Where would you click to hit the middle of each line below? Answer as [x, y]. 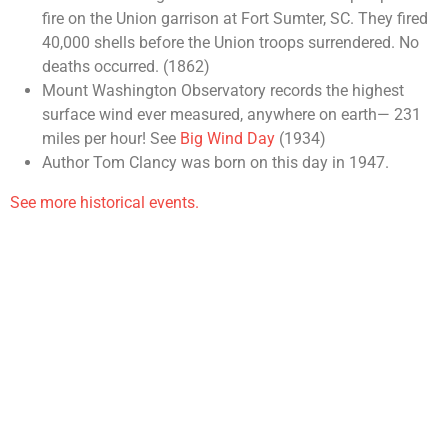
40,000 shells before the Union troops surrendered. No [230, 43]
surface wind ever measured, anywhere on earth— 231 [231, 115]
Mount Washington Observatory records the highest [223, 91]
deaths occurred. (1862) [126, 67]
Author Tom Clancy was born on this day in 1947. [215, 163]
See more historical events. [104, 203]
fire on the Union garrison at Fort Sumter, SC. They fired [235, 19]
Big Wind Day [227, 139]
